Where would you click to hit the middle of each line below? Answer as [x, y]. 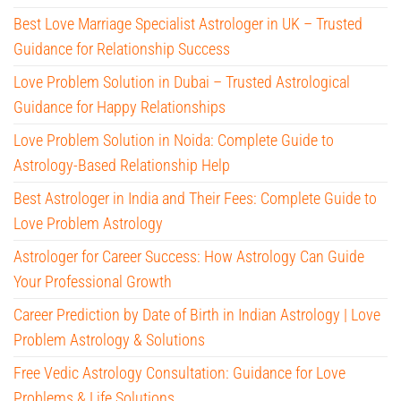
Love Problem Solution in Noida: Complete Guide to [174, 140]
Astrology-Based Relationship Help [122, 165]
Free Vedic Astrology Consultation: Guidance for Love [179, 372]
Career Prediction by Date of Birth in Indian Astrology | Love [197, 314]
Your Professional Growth [93, 281]
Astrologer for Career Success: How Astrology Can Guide [189, 256]
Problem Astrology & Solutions [109, 339]
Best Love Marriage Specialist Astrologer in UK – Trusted [188, 23]
